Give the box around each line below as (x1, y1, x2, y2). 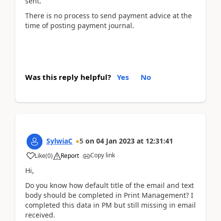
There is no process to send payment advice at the (25, 11, 192, 20)
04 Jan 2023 (96, 136, 135, 146)
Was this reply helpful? (25, 72, 111, 82)
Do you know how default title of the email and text (25, 181, 194, 190)
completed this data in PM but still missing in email (25, 200, 196, 210)
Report (61, 151, 79, 160)
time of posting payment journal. (25, 21, 134, 30)
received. (25, 210, 55, 220)
